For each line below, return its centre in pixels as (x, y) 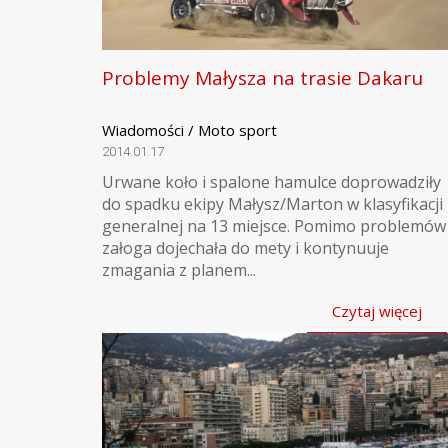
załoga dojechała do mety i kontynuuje (245, 248)
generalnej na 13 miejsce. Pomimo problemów (274, 226)
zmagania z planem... (179, 270)
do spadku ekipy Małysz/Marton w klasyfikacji (272, 204)
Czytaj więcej (377, 311)
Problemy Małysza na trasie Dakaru (262, 78)
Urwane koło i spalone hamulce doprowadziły (271, 182)
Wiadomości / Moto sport (189, 130)
